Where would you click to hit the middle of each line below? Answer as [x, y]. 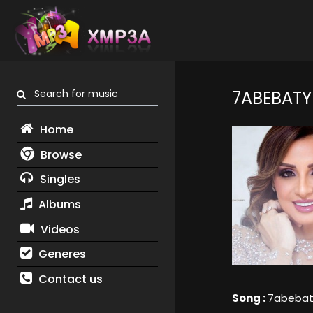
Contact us [69, 279]
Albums [58, 204]
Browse [59, 154]
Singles [58, 180]
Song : [249, 298]
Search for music [72, 94]
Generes [60, 254]
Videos [58, 229]
